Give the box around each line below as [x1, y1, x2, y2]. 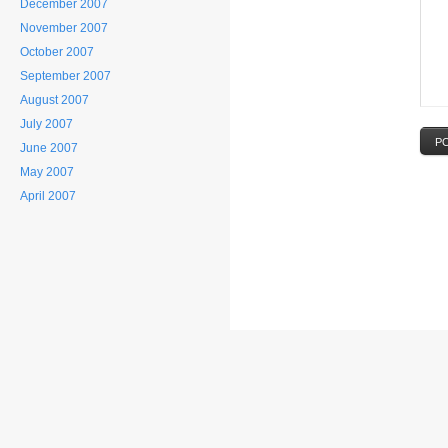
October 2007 [20, 45, 94, 59]
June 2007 [20, 141, 78, 155]
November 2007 [20, 21, 108, 35]
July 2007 [20, 117, 73, 131]
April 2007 [20, 189, 76, 203]
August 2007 [20, 93, 89, 107]
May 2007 [20, 165, 74, 179]
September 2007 [20, 69, 111, 83]
